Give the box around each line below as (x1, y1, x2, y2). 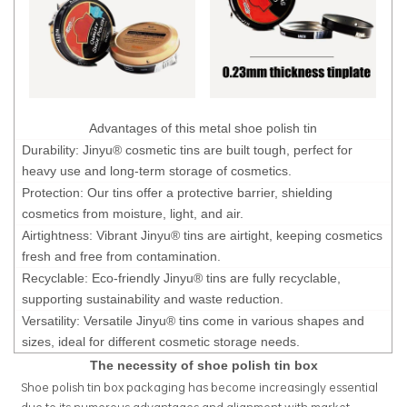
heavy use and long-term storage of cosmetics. (22, 163, 292, 178)
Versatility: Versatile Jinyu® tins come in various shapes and (22, 313, 364, 328)
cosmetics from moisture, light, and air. (22, 205, 243, 221)
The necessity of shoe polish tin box (89, 357, 318, 372)
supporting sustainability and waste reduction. (22, 291, 283, 306)
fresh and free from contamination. (22, 248, 221, 263)
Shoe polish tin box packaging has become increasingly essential (21, 377, 378, 396)
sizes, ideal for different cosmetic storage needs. (22, 333, 300, 349)
